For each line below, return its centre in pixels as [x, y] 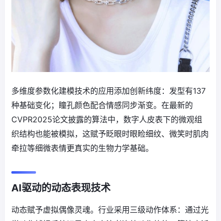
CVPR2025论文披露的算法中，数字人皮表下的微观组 [107, 120]
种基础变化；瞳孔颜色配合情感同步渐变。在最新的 [102, 105]
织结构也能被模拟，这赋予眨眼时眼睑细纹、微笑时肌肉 [110, 134]
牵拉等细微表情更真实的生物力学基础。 [82, 148]
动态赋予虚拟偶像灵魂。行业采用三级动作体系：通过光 [110, 210]
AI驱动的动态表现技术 [61, 188]
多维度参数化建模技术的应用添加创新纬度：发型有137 [109, 91]
